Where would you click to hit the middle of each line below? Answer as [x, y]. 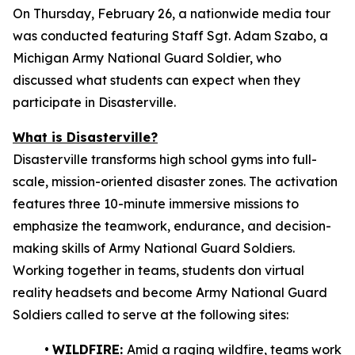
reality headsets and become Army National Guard [170, 292]
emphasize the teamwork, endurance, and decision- [172, 226]
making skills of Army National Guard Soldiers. [154, 248]
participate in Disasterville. [94, 102]
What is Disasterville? [85, 137]
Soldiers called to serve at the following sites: [151, 315]
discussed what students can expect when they [157, 80]
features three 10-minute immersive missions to [156, 204]
